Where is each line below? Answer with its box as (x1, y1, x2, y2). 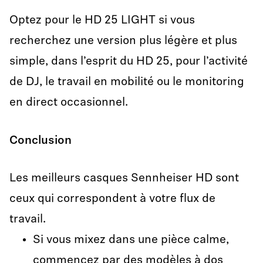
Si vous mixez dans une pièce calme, (33, 234, 229, 246)
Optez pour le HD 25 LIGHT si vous (9, 15, 195, 26)
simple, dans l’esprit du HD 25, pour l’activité (9, 56, 248, 68)
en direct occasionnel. (9, 97, 128, 109)
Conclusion (9, 135, 72, 147)
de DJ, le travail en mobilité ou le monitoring (9, 76, 244, 88)
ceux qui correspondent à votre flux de (9, 193, 215, 205)
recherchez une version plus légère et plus (9, 35, 237, 47)
